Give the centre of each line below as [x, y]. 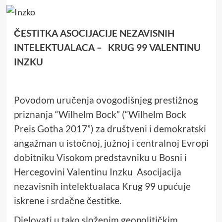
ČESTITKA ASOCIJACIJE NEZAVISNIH [94, 33]
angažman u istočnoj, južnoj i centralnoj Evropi [111, 143]
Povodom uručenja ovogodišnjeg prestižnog [106, 100]
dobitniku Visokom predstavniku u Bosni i [100, 157]
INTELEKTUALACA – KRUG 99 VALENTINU [107, 47]
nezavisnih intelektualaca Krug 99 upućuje [102, 186]
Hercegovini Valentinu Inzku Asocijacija [97, 172]
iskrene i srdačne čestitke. [67, 200]
